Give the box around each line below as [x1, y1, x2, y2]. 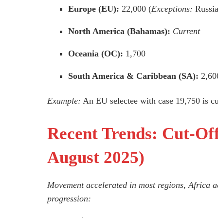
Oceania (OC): [68, 49, 124, 59]
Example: [47, 95, 81, 106]
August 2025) [47, 148, 145, 167]
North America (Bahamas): [68, 26, 171, 36]
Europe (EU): [68, 4, 120, 14]
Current [173, 26, 200, 36]
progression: [47, 194, 91, 204]
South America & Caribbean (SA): [68, 71, 199, 81]
